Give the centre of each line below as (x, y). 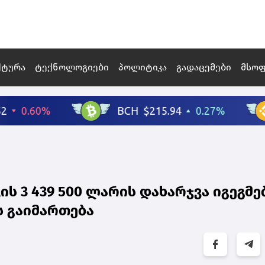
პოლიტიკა (143, 67)
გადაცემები (204, 67)
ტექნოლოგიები (72, 67)
